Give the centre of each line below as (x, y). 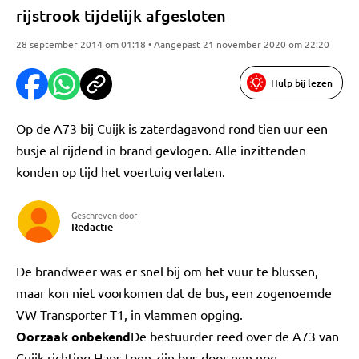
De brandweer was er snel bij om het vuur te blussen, (167, 271)
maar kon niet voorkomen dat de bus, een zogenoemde (174, 292)
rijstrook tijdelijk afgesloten (121, 15)
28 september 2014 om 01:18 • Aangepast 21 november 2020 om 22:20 (173, 44)
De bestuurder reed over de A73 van (235, 336)
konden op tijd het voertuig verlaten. (121, 171)
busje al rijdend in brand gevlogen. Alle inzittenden (161, 150)
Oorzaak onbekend (73, 336)
